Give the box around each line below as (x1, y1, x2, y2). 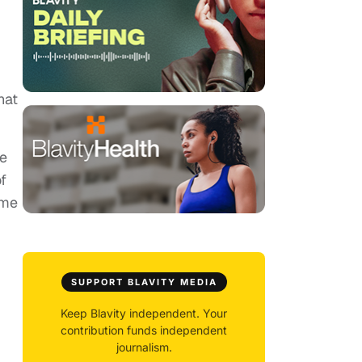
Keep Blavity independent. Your (61, 306, 227, 321)
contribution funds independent (61, 323, 227, 338)
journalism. (116, 340, 172, 355)
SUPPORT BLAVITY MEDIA (70, 276, 217, 288)
